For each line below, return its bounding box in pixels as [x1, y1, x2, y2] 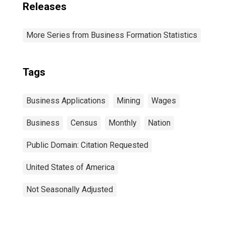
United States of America [26, 162, 115, 172]
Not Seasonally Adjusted [26, 185, 113, 194]
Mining [117, 96, 140, 105]
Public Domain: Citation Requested [26, 140, 148, 150]
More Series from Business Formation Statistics [26, 30, 197, 40]
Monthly [108, 118, 137, 128]
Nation [148, 118, 171, 128]
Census [71, 118, 97, 128]
